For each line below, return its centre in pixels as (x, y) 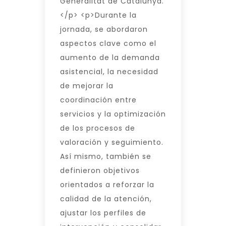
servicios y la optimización (113, 114)
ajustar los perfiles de (103, 213)
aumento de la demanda (110, 57)
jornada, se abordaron (104, 29)
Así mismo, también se (106, 156)
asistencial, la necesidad (109, 71)
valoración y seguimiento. (112, 142)
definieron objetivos (100, 170)
